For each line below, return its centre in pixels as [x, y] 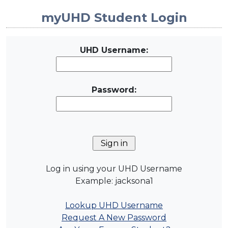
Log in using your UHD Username [114, 169]
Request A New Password [114, 218]
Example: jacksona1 [114, 181]
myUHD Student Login [114, 18]
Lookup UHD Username [114, 206]
